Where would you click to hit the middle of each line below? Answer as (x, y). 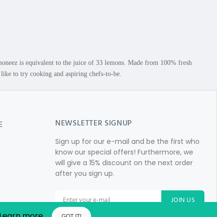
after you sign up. (85, 173)
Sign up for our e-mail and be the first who (127, 141)
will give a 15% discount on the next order (124, 163)
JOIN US (183, 200)
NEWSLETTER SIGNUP (93, 124)
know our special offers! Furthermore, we (124, 152)
